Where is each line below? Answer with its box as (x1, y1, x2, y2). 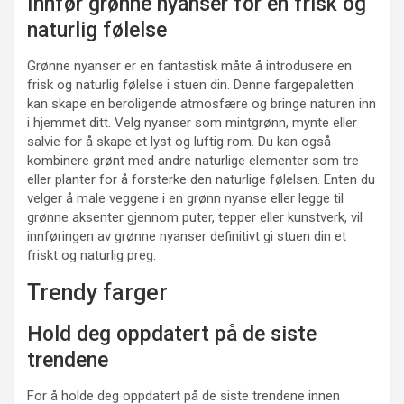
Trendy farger (27, 280, 168, 307)
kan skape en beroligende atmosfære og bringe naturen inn (27, 96, 376, 113)
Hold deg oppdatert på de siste (27, 322, 317, 347)
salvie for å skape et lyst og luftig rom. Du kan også (27, 133, 331, 151)
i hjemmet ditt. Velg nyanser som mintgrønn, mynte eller (27, 115, 357, 132)
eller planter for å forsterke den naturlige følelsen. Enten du (27, 171, 375, 188)
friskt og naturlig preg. (27, 247, 156, 264)
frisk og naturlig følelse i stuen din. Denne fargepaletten (27, 77, 353, 94)
